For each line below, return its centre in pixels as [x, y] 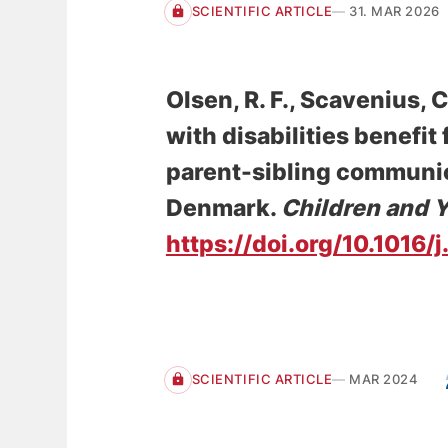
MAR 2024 [384, 379]
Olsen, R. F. [227, 99]
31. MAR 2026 [394, 11]
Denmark [217, 207]
